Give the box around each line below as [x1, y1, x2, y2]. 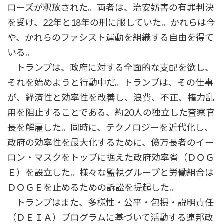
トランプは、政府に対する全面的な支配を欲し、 [7, 62, 214, 73]
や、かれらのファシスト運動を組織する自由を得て [7, 32, 214, 43]
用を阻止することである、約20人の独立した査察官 [7, 107, 215, 118]
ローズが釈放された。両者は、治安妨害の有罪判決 [7, 2, 214, 13]
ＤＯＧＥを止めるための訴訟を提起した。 [7, 182, 178, 193]
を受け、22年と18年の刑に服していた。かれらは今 [7, 17, 215, 28]
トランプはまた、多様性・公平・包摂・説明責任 [7, 197, 214, 208]
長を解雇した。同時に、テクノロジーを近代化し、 [7, 122, 213, 133]
